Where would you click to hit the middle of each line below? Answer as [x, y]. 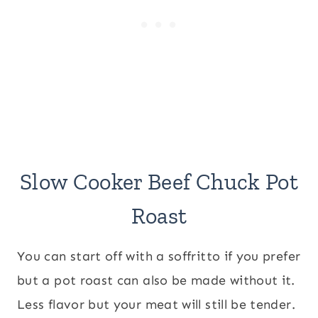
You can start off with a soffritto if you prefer [159, 257]
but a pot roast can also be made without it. [156, 281]
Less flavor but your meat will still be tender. [156, 305]
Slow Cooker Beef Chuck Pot [159, 182]
